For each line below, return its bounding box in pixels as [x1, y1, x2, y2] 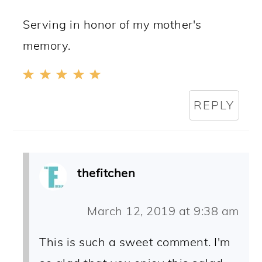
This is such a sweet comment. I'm [39, 235, 230, 250]
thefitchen [77, 166, 136, 181]
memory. [23, 38, 71, 53]
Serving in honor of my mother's [23, 17, 202, 32]
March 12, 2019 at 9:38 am [87, 204, 239, 219]
